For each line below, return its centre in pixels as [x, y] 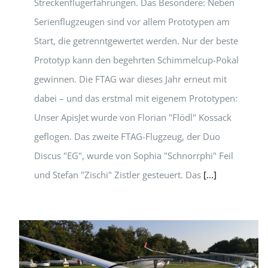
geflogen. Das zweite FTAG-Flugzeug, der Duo [127, 136]
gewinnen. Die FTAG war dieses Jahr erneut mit [130, 79]
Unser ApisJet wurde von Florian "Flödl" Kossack [133, 117]
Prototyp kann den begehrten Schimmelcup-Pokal [136, 60]
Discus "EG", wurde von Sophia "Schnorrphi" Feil [134, 156]
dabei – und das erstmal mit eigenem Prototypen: [136, 98]
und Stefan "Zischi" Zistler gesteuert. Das [119, 175]
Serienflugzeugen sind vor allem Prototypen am [132, 22]
